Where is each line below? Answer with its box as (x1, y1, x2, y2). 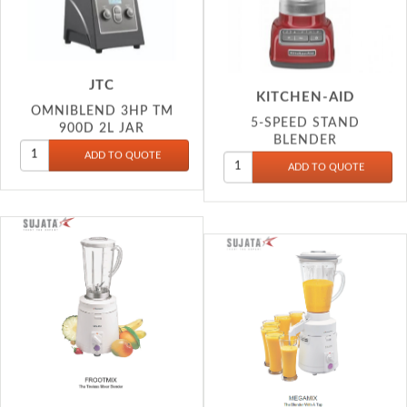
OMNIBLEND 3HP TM (30, 75, 174, 90)
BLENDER (273, 97, 337, 112)
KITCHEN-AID (256, 55, 354, 69)
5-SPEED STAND (251, 80, 360, 94)
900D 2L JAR (59, 93, 144, 107)
